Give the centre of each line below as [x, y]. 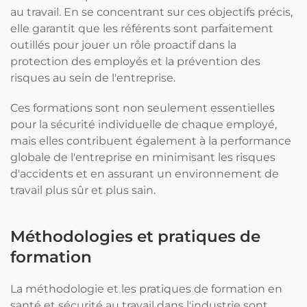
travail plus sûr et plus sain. [83, 190]
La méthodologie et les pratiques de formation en [146, 289]
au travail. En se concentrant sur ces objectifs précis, [151, 12]
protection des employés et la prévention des [135, 61]
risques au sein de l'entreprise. [93, 78]
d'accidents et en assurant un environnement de [145, 174]
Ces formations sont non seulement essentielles [143, 108]
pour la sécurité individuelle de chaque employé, [144, 124]
